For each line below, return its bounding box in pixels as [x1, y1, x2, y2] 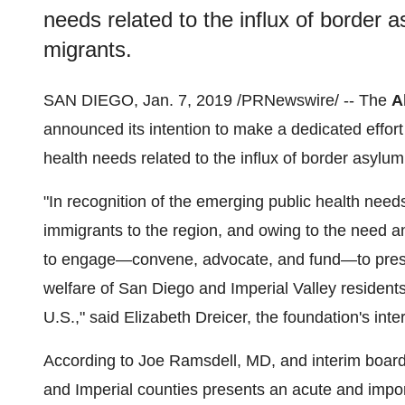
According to [43, 352, 138, 370]
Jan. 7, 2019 [143, 91, 232, 109]
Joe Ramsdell [138, 352, 237, 370]
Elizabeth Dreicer [124, 308, 247, 326]
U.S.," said [43, 308, 124, 326]
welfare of [43, 279, 118, 297]
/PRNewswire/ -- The [232, 91, 391, 109]
